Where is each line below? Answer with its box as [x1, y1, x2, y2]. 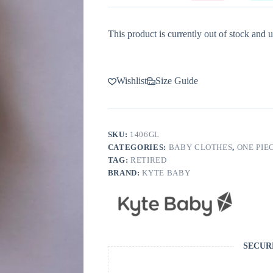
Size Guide [155, 76, 198, 87]
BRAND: [107, 168, 143, 178]
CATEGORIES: [107, 143, 169, 152]
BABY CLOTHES [168, 143, 233, 152]
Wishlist [116, 76, 147, 87]
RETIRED [130, 155, 167, 165]
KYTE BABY [142, 168, 191, 178]
